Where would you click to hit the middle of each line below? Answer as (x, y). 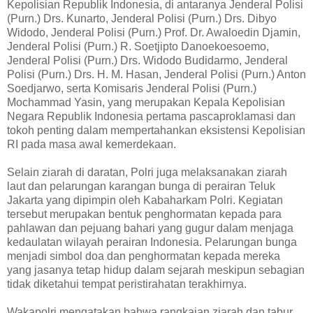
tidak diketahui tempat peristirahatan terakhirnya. (127, 284)
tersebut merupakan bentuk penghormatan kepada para (144, 214)
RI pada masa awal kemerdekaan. (92, 144)
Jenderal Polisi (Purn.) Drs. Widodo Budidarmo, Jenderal (147, 60)
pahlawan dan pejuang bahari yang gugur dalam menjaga (150, 228)
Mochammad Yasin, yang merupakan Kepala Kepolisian (146, 102)
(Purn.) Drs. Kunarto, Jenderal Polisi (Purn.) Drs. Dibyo (142, 18)
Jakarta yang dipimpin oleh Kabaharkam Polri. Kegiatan (145, 200)
